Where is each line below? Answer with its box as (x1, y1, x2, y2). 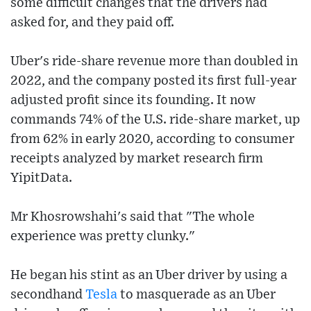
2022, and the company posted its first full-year (10, 74, 296, 87)
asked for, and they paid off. (10, 15, 174, 29)
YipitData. (10, 171, 72, 185)
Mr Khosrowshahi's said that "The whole (10, 210, 255, 224)
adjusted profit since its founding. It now (10, 93, 255, 107)
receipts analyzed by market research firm (10, 151, 263, 165)
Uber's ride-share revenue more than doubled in (10, 54, 298, 68)
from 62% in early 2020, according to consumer (10, 132, 294, 146)
